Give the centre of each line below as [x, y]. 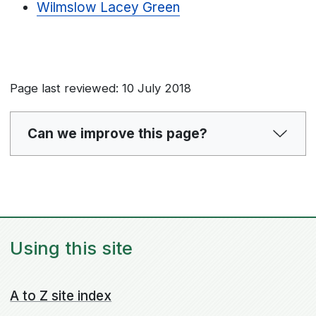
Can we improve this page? [117, 133]
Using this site [72, 248]
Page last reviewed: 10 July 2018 [101, 88]
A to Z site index [61, 296]
